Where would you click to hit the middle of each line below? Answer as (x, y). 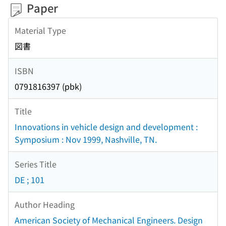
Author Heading (45, 204)
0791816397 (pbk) (48, 87)
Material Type (40, 30)
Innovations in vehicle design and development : (106, 127)
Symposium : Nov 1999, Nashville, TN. (86, 139)
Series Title (36, 164)
